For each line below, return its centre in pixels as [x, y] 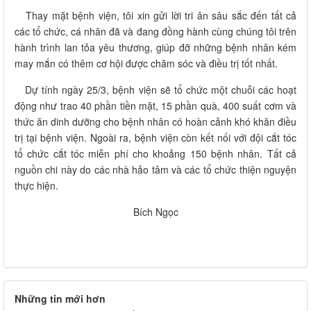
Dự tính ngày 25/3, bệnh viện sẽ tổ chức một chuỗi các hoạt [155, 89]
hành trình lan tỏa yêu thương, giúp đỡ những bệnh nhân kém [155, 47]
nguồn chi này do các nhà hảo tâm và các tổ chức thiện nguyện [155, 169]
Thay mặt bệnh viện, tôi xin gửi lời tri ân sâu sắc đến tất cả [155, 15]
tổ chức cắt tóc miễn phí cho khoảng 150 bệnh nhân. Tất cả [155, 153]
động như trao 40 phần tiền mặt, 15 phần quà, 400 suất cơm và [155, 105]
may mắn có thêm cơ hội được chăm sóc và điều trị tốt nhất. [146, 63]
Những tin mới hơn [60, 298]
